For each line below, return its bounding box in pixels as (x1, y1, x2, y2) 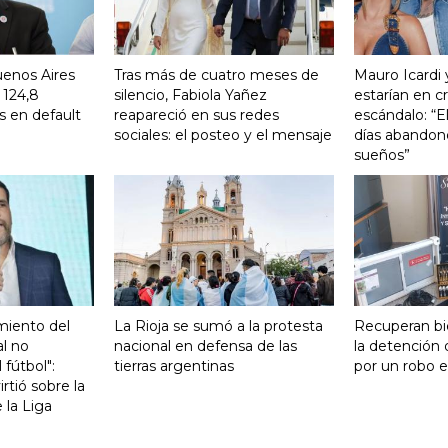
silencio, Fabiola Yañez (114, 85, 267, 104)
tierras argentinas (114, 356, 234, 375)
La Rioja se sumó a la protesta (114, 316, 323, 335)
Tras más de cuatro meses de (114, 65, 319, 84)
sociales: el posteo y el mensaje (114, 125, 332, 144)
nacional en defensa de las (114, 336, 297, 355)
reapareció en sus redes (114, 105, 279, 124)
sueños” (354, 145, 410, 164)
